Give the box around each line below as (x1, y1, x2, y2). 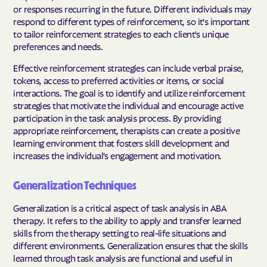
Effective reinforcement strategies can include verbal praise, (13, 61, 244, 73)
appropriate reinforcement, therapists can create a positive (13, 123, 240, 136)
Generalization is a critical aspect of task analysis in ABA (13, 201, 227, 213)
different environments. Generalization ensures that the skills (13, 238, 248, 251)
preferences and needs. (13, 39, 103, 52)
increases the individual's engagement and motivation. (13, 148, 222, 161)
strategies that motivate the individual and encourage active (13, 98, 244, 111)
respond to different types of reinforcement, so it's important (13, 14, 250, 27)
